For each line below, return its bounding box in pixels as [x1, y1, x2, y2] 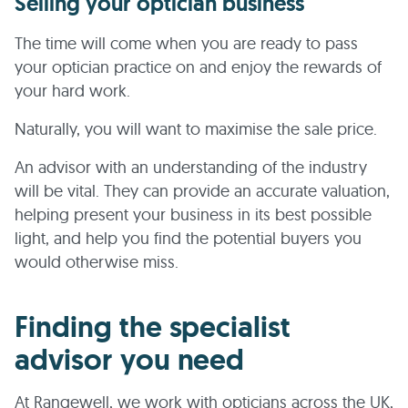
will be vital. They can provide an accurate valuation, [15, 180, 390, 201]
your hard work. [15, 80, 130, 101]
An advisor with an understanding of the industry [15, 157, 367, 178]
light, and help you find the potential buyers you [15, 228, 362, 249]
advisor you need [15, 341, 245, 379]
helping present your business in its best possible [15, 204, 372, 225]
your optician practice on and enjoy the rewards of [15, 56, 382, 77]
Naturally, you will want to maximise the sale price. [15, 118, 377, 139]
